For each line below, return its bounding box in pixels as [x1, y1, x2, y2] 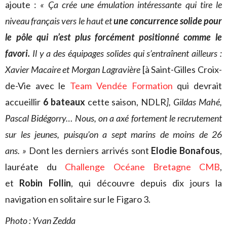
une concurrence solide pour [113, 15, 222, 26]
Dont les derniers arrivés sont [28, 145, 152, 156]
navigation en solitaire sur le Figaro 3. [5, 194, 150, 205]
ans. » [5, 145, 29, 156]
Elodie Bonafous [151, 145, 220, 156]
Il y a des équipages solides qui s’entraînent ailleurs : [30, 48, 222, 59]
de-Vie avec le [5, 80, 70, 91]
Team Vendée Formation [70, 80, 173, 91]
